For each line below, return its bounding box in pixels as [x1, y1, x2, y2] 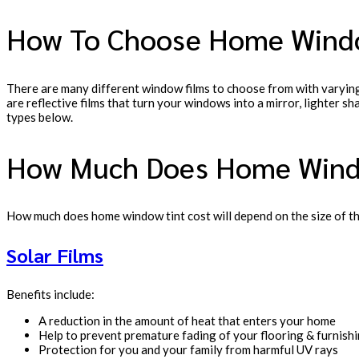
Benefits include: [6, 287, 95, 302]
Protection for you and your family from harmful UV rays [38, 342, 338, 357]
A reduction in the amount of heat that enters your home [38, 313, 336, 329]
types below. [6, 109, 73, 124]
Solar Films [6, 242, 103, 268]
